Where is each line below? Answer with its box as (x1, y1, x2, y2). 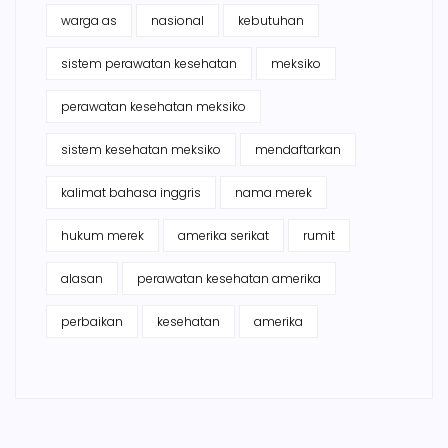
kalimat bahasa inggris (61, 184, 201, 202)
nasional (151, 12, 204, 30)
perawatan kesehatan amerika (137, 270, 321, 288)
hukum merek (61, 227, 144, 245)
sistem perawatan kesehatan (61, 55, 237, 73)
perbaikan (61, 313, 123, 331)
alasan (61, 270, 103, 288)
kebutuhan (238, 12, 304, 30)
